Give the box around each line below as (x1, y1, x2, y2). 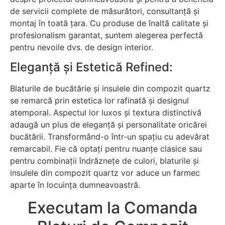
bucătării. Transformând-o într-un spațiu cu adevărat (10, 132, 209, 142)
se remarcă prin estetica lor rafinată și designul (10, 95, 189, 106)
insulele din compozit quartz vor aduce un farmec (10, 168, 200, 178)
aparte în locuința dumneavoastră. (10, 180, 140, 190)
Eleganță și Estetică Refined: (10, 60, 173, 75)
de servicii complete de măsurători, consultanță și (10, 6, 199, 16)
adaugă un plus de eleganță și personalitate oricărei (10, 120, 207, 130)
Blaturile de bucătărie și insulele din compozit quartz (10, 83, 210, 94)
